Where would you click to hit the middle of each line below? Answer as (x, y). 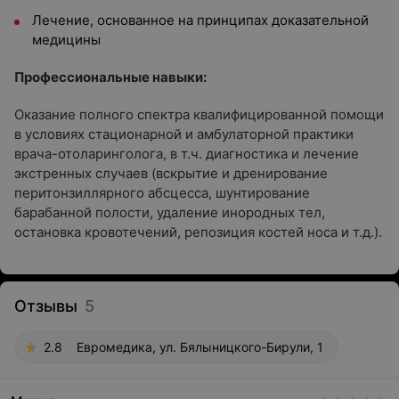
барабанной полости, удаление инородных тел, (170, 212)
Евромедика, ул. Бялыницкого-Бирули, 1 (200, 347)
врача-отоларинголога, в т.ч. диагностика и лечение (187, 154)
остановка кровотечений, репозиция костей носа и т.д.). (198, 232)
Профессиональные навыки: (110, 77)
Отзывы (46, 306)
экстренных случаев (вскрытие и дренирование (171, 173)
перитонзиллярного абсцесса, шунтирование (162, 193)
